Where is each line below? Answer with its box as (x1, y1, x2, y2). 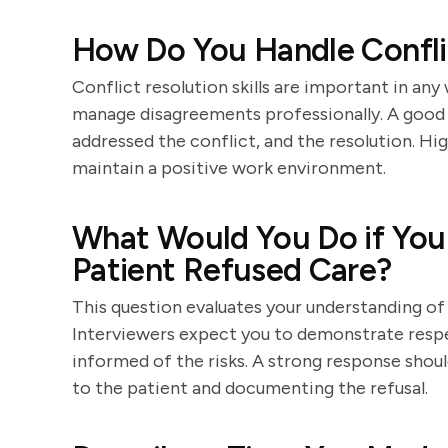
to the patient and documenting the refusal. (72, 377, 428, 399)
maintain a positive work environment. (72, 157, 386, 179)
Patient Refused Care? (72, 251, 392, 289)
